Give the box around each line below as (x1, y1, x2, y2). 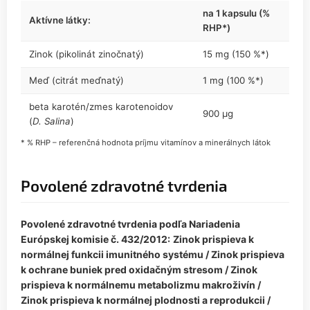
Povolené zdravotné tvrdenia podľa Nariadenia (21, 217, 240, 230)
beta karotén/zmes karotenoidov (29, 100, 173, 112)
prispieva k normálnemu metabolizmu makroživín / (21, 278, 261, 291)
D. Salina (33, 115, 71, 127)
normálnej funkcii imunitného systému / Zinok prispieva (21, 248, 284, 260)
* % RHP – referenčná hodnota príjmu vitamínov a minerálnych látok (21, 137, 271, 147)
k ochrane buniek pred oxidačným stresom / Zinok (21, 263, 257, 275)
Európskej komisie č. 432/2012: (21, 232, 170, 245)
